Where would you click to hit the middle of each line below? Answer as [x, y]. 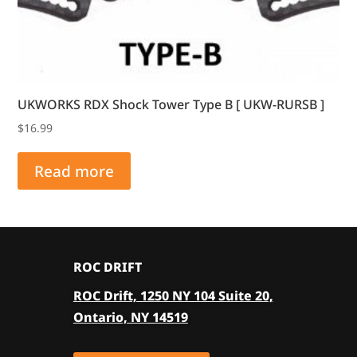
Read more [75, 171]
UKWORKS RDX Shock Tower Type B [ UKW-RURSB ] [171, 104]
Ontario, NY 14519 [130, 317]
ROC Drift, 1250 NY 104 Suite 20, [173, 295]
